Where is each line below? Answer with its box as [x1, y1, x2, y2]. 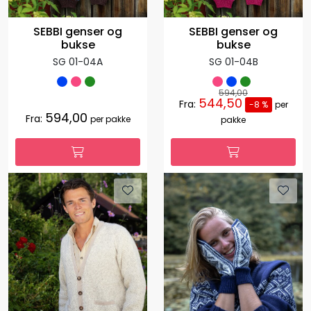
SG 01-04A [53, 54, 103, 69]
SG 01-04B [208, 54, 258, 69]
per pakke [90, 113, 131, 126]
